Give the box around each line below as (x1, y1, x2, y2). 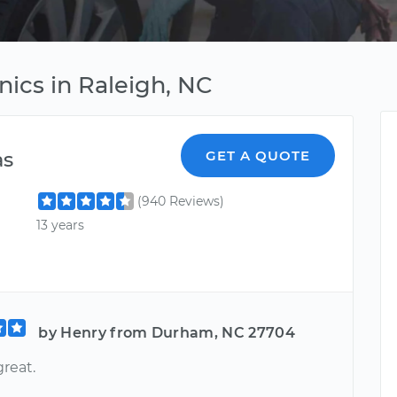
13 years (36, 217, 85, 234)
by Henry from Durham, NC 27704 (38, 323, 295, 341)
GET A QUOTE (206, 147, 311, 164)
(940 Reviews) (137, 193, 225, 209)
